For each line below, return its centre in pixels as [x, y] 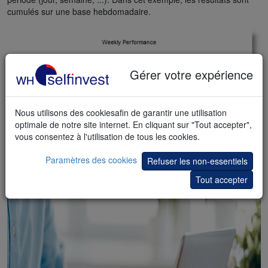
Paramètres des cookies [91, 159]
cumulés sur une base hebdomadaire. [79, 12]
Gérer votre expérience [191, 74]
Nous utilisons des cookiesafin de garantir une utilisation [121, 112]
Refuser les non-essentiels [197, 161]
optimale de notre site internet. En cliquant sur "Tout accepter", [133, 124]
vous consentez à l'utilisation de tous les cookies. [107, 136]
